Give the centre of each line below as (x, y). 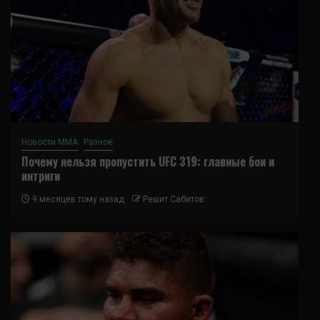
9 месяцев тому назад (77, 199)
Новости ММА (50, 142)
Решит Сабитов (174, 199)
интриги (41, 175)
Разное (98, 142)
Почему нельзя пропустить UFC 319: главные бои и (148, 161)
